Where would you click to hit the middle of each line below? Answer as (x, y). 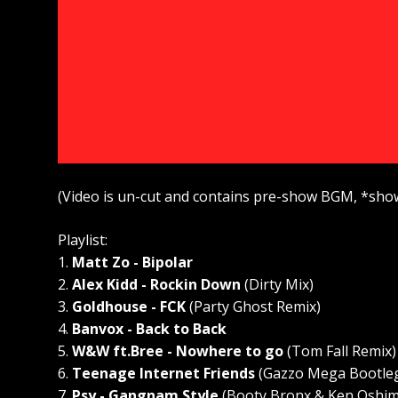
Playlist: (83, 240)
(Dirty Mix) (277, 284)
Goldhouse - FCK (129, 306)
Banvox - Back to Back (149, 329)
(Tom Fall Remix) (340, 351)
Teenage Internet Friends (163, 373)
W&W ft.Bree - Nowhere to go (178, 351)
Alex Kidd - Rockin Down (156, 284)
